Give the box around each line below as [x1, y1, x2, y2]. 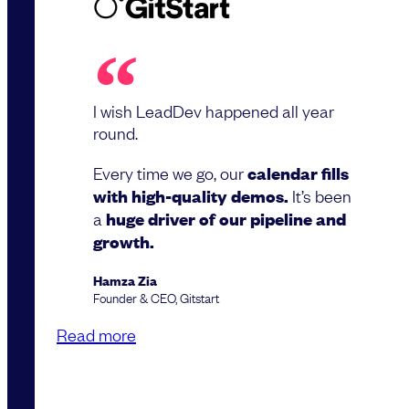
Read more [57, 322, 136, 345]
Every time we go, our [93, 161, 247, 184]
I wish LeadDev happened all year [93, 99, 334, 121]
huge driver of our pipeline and [102, 206, 346, 230]
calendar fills [247, 161, 349, 184]
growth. [93, 229, 154, 253]
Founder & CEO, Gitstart [93, 286, 219, 307]
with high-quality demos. [93, 184, 288, 207]
